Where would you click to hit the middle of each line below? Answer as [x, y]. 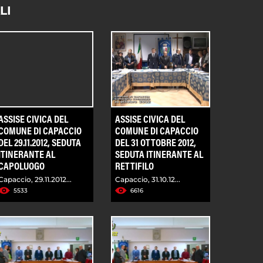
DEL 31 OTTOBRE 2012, [156, 144]
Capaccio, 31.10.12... [148, 179]
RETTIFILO [135, 167]
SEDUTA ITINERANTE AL [159, 155]
